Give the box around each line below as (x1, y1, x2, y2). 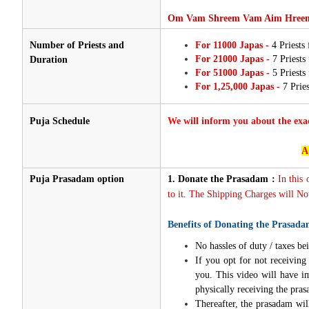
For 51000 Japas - (195, 67, 270, 78)
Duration (29, 54, 68, 65)
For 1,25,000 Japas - (195, 81, 280, 92)
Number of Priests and (29, 39, 124, 50)
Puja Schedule (29, 115, 90, 126)
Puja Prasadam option (29, 173, 124, 184)
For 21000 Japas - (195, 53, 270, 64)
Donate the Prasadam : (177, 173, 279, 184)
